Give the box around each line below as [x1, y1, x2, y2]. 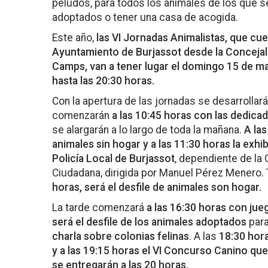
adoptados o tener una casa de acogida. [52, 11, 238, 23]
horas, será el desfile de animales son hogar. [52, 181, 261, 193]
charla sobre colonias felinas [52, 230, 189, 242]
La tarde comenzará [52, 202, 147, 214]
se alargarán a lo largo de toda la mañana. [52, 124, 244, 136]
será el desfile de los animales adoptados [52, 216, 246, 228]
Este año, [52, 32, 96, 44]
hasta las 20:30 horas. [52, 75, 154, 87]
